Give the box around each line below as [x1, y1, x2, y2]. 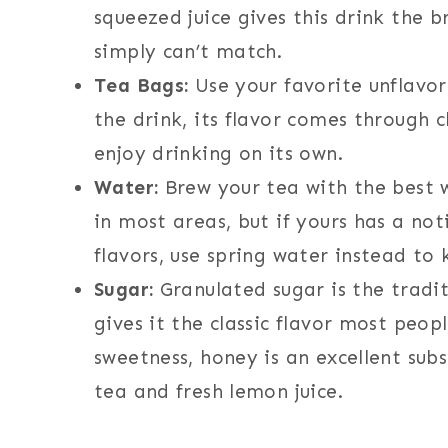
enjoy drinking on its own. [94, 142, 343, 166]
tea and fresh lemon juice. [94, 380, 343, 404]
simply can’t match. [94, 40, 283, 64]
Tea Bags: [94, 74, 189, 98]
